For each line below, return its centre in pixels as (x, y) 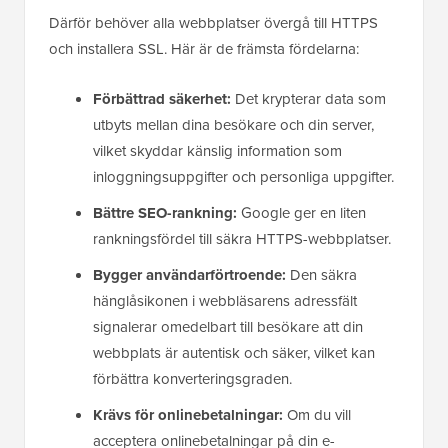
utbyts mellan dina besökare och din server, (233, 124)
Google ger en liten (301, 212)
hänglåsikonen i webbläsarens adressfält (225, 300)
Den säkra (321, 274)
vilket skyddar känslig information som (217, 150)
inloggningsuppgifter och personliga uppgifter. (243, 176)
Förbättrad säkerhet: (162, 98)
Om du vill (317, 414)
